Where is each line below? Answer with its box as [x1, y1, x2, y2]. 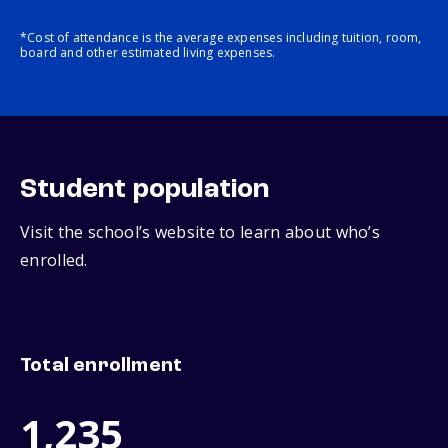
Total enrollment [20, 356, 183, 377]
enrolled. [20, 249, 88, 272]
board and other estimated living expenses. [20, 44, 276, 62]
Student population [20, 176, 270, 205]
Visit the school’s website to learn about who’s [20, 221, 381, 244]
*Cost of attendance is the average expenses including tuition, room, [20, 29, 422, 47]
